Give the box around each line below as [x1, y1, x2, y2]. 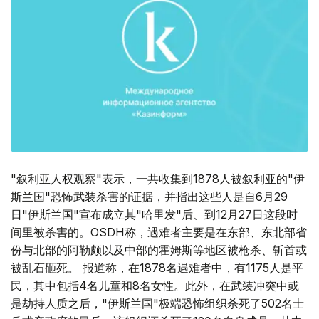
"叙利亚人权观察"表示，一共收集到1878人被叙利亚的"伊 [11, 172, 305, 187]
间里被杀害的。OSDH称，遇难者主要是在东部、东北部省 [11, 225, 307, 240]
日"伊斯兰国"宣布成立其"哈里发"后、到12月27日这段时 [11, 207, 298, 222]
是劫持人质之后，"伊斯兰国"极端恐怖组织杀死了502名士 [11, 296, 304, 311]
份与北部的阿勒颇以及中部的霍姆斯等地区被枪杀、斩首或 [11, 243, 307, 258]
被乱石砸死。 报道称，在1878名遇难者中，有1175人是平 [11, 261, 303, 276]
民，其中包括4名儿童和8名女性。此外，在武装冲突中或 [11, 278, 299, 293]
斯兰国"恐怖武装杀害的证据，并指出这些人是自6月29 [11, 189, 288, 204]
